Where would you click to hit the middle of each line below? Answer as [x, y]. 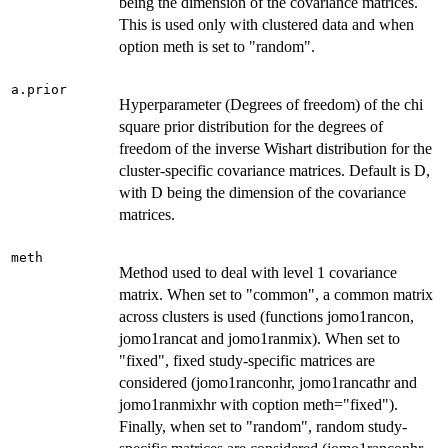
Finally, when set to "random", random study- [263, 427]
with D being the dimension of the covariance [262, 193]
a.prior [39, 90]
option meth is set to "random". [217, 47]
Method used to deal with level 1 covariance [258, 273]
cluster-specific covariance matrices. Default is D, [274, 171]
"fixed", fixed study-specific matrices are [247, 361]
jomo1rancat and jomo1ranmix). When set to [259, 339]
